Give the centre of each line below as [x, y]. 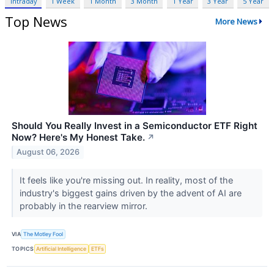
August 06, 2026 [48, 152]
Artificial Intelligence [61, 249]
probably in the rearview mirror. [84, 206]
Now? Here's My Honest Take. [78, 137]
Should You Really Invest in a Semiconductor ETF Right [135, 125]
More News [236, 22]
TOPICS [23, 249]
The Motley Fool [43, 234]
